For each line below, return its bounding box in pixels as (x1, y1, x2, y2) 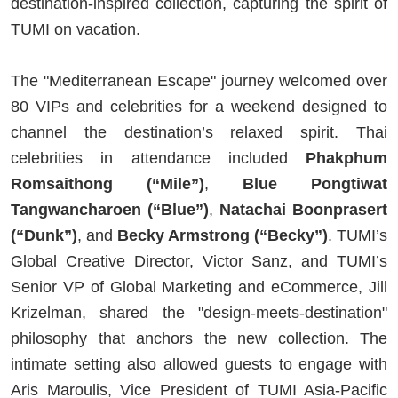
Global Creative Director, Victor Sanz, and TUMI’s (11, 251, 387, 270)
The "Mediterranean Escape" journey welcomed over (11, 71, 387, 90)
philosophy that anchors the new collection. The (11, 329, 387, 347)
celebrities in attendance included (11, 148, 306, 167)
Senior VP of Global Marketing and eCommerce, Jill (11, 277, 387, 296)
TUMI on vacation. (11, 20, 145, 38)
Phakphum (306, 148, 387, 167)
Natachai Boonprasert (219, 200, 387, 219)
